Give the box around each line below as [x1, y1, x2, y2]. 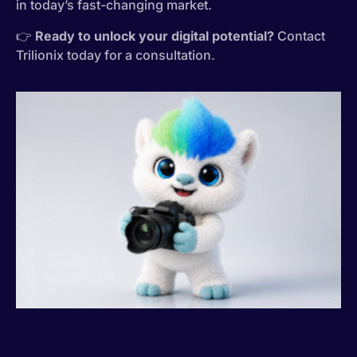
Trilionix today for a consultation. [16, 46, 215, 63]
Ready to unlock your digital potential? [35, 27, 274, 44]
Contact [274, 27, 325, 44]
